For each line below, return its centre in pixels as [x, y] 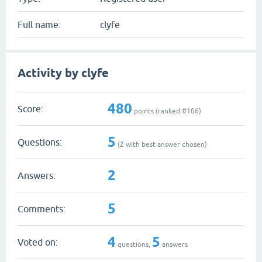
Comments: [42, 208]
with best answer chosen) [166, 144]
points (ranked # [159, 111]
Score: [30, 108]
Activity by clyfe [63, 73]
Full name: [39, 25]
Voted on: [38, 242]
